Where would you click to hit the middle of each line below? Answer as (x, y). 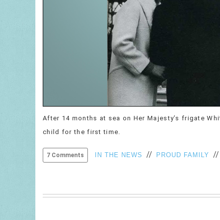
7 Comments (65, 155)
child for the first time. (82, 132)
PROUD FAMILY (183, 155)
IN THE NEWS (119, 155)
